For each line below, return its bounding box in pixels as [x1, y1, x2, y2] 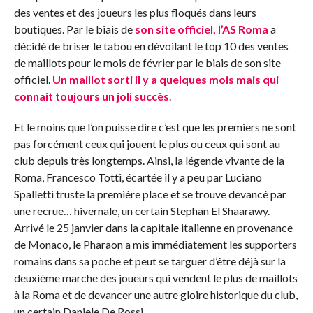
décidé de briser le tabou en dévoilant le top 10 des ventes [13, 38, 289, 52]
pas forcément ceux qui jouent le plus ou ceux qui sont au [13, 136, 280, 150]
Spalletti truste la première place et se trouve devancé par [13, 187, 286, 201]
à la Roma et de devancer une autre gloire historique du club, [13, 287, 298, 301]
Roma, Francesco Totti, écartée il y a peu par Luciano [13, 170, 262, 184]
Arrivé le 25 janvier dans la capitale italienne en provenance [13, 220, 293, 234]
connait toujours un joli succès [13, 89, 169, 103]
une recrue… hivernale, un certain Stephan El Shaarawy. [13, 203, 270, 217]
